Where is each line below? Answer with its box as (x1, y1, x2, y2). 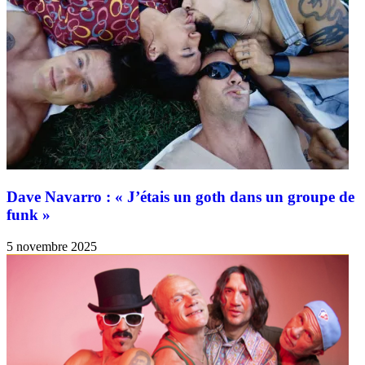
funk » (7, 206, 51, 224)
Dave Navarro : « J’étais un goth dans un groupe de (7, 188, 354, 206)
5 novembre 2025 (7, 239, 97, 253)
